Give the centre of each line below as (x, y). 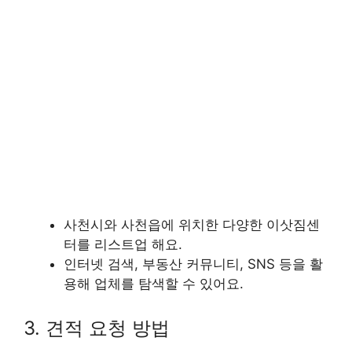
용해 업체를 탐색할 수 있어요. (154, 284)
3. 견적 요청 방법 (97, 328)
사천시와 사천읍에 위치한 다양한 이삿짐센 (192, 225)
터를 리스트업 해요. (123, 245)
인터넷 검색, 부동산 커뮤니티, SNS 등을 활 (193, 264)
